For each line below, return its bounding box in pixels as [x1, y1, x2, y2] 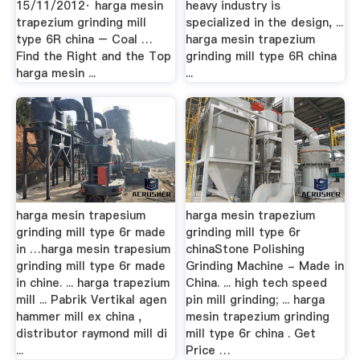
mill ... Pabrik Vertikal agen [15, 291, 166, 308]
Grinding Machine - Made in [186, 257, 345, 274]
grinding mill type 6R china [186, 47, 337, 64]
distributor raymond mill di [15, 325, 167, 342]
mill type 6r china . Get [186, 325, 317, 342]
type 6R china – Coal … [15, 31, 153, 47]
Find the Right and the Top [15, 47, 171, 64]
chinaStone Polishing [186, 240, 305, 257]
